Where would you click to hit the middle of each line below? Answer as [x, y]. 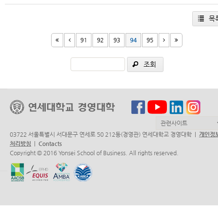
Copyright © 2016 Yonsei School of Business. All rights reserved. [94, 153]
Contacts [50, 144]
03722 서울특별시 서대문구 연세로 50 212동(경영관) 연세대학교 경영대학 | [104, 134]
